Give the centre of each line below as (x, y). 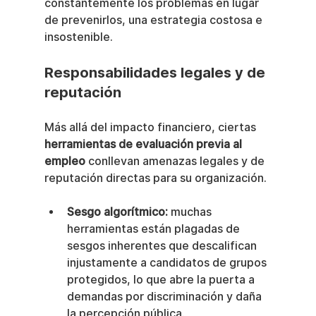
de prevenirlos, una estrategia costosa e (154, 20)
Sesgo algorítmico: (117, 212)
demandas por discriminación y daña (165, 297)
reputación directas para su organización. (155, 178)
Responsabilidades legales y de (156, 73)
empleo (65, 162)
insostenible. (78, 37)
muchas (191, 212)
